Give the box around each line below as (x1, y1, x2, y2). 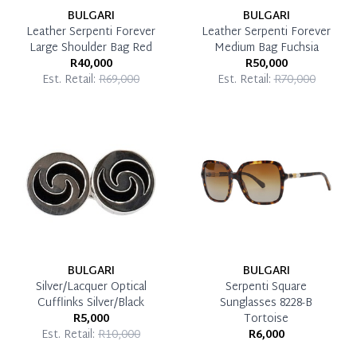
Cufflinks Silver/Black (37, 292, 144, 313)
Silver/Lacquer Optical (35, 277, 147, 297)
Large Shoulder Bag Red (29, 37, 152, 58)
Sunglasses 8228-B (220, 292, 312, 313)
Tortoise (244, 308, 288, 329)
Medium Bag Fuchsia (214, 37, 319, 58)
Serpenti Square (226, 277, 307, 297)
